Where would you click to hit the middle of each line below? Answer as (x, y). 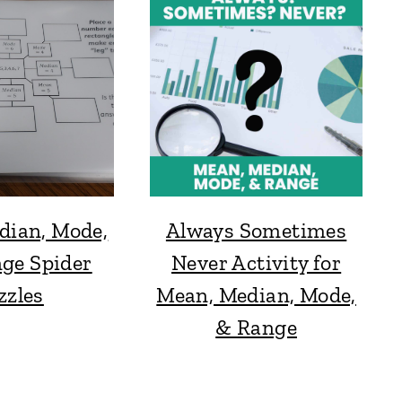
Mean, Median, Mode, (256, 294)
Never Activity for (257, 262)
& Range (256, 327)
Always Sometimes (256, 230)
